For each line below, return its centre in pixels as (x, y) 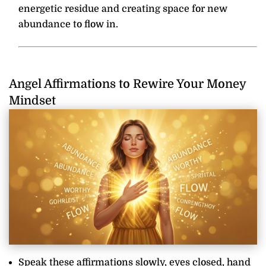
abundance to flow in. (68, 24)
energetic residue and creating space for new (123, 9)
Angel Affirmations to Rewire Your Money (127, 84)
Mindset (32, 100)
